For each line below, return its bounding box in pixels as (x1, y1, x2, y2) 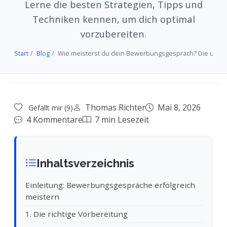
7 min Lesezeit (95, 114, 149, 125)
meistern (25, 192, 59, 202)
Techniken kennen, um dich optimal (32, 13, 195, 25)
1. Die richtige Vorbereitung (25, 209, 128, 219)
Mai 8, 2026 (158, 102, 201, 113)
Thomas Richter (85, 102, 145, 113)
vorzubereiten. (81, 27, 146, 40)
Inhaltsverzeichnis (36, 157, 134, 170)
